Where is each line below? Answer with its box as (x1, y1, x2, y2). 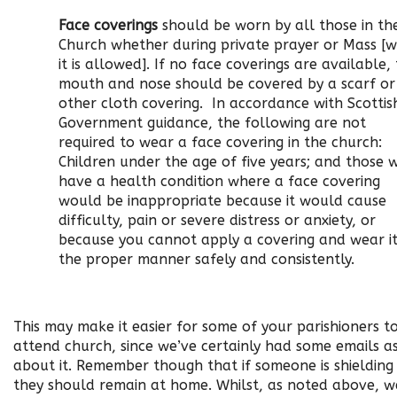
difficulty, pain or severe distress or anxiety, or (58, 212, 377, 229)
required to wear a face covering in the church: (58, 134, 383, 151)
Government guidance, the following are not (58, 114, 367, 131)
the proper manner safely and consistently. (58, 251, 355, 268)
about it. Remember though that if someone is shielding (13, 357, 393, 374)
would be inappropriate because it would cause (58, 192, 387, 209)
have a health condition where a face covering (58, 173, 381, 190)
